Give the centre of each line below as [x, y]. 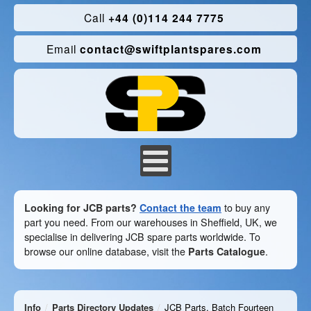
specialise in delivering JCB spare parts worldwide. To [142, 237]
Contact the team [180, 208]
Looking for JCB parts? [81, 208]
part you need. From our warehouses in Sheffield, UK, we [151, 222]
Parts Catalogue [227, 251]
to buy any [246, 208]
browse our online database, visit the [106, 251]
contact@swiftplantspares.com [169, 49]
